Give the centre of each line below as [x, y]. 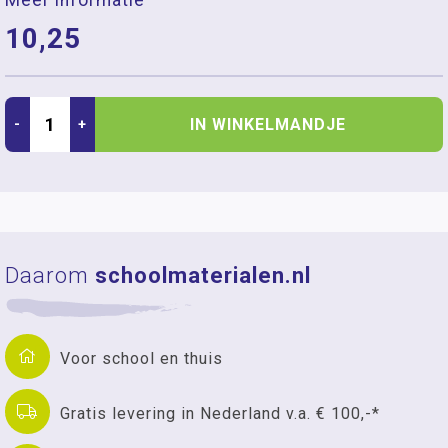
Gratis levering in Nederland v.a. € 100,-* [220, 413]
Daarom [50, 275]
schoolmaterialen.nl [203, 275]
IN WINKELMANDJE [268, 124]
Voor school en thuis [141, 358]
